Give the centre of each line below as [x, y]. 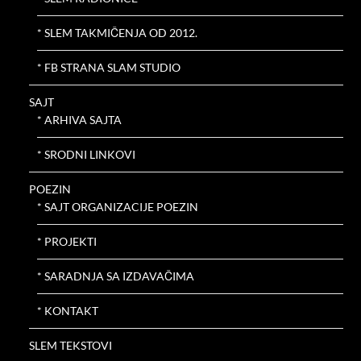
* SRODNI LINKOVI [87, 155]
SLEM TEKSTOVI [71, 346]
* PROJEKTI [67, 242]
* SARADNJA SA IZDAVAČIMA [116, 276]
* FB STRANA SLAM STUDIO [109, 68]
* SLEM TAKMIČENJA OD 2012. [118, 33]
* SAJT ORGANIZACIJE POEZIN [118, 207]
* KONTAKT [68, 311]
